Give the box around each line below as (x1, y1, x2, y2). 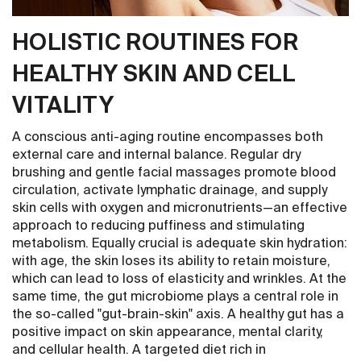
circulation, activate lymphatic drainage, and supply (12, 185, 328, 198)
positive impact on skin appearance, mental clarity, (12, 326, 324, 340)
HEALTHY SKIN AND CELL (12, 64, 295, 87)
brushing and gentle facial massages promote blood (12, 167, 337, 180)
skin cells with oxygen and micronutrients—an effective (12, 202, 348, 216)
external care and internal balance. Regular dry (12, 149, 301, 163)
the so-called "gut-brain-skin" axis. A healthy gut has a (12, 309, 345, 322)
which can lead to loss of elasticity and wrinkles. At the (12, 273, 347, 287)
